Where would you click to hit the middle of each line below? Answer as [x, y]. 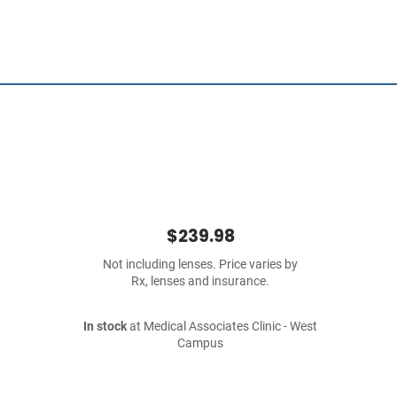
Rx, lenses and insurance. [200, 281]
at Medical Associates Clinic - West [222, 327]
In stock [105, 327]
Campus [200, 343]
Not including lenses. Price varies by [200, 265]
